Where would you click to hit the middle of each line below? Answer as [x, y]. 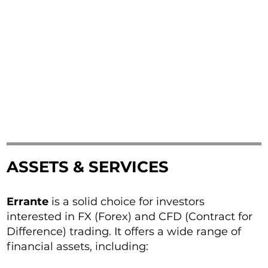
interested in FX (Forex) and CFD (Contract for [130, 217]
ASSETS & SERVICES [88, 167]
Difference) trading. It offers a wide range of [124, 232]
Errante [28, 202]
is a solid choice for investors [127, 202]
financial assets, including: [78, 247]
